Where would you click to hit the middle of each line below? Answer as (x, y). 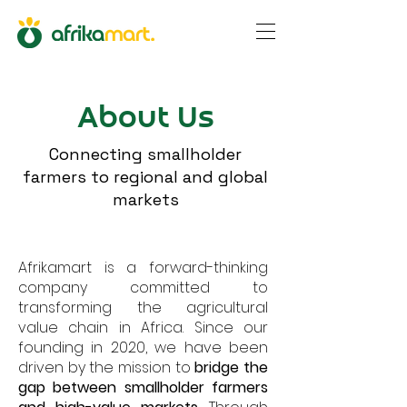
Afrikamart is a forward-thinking (143, 268)
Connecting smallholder (145, 154)
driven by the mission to (107, 367)
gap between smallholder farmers (143, 387)
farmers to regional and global (145, 177)
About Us (145, 119)
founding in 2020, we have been (143, 347)
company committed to (143, 288)
